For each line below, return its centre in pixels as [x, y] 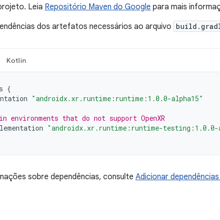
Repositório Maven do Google [98, 7]
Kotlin [16, 60]
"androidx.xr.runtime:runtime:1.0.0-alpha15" [117, 98]
